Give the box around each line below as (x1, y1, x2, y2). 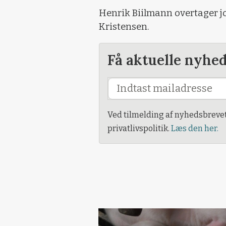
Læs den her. (171, 124, 218, 133)
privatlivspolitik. (107, 124, 171, 133)
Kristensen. (99, 21, 149, 32)
